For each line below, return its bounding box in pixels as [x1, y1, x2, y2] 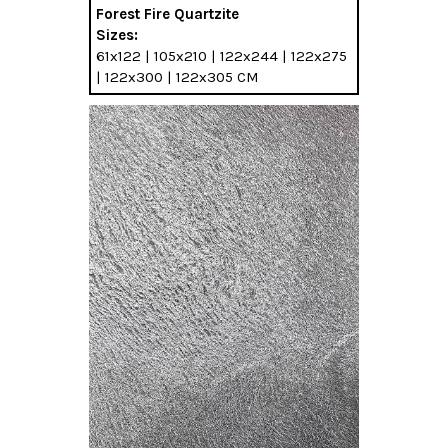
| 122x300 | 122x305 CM [96, 67, 259, 86]
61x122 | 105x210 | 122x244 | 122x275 [96, 46, 347, 65]
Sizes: [96, 25, 138, 44]
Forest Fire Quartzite [96, 4, 239, 23]
